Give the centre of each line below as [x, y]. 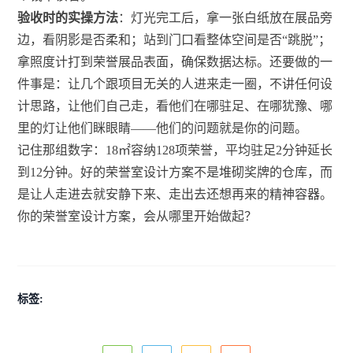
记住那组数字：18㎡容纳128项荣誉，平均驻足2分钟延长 [175, 150]
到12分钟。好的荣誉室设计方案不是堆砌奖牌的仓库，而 [175, 173]
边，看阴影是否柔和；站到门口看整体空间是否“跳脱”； [175, 40]
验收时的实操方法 [68, 18]
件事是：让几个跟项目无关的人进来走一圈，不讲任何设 [175, 84]
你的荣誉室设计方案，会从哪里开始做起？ [137, 217]
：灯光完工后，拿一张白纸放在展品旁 [226, 18]
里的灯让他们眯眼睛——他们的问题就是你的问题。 [163, 128]
